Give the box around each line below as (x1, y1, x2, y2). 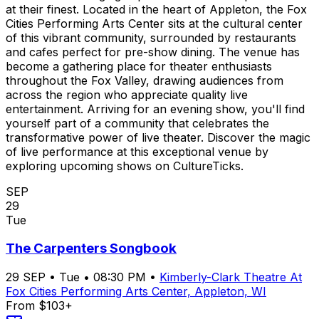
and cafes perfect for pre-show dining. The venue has (6, 44, 300, 59)
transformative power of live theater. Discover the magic (6, 130, 310, 145)
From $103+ (6, 298, 73, 313)
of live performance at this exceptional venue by (6, 144, 268, 159)
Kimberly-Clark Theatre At (159, 270, 302, 285)
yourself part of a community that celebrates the (6, 115, 269, 130)
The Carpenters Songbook (6, 240, 177, 257)
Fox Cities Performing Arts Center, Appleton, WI (6, 284, 266, 299)
